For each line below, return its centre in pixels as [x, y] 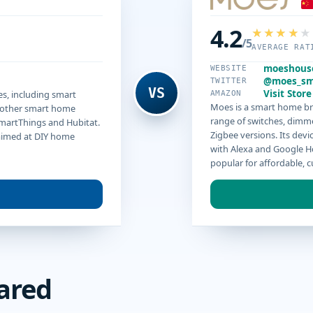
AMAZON [226, 94]
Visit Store [287, 93]
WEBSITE [229, 68]
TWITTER [229, 81]
